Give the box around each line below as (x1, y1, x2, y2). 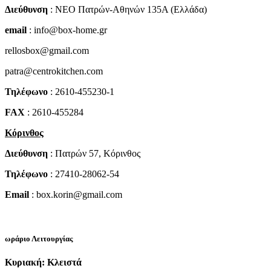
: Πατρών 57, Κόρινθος (48, 148, 140, 158)
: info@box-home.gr (27, 24, 107, 35)
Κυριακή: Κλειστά (5, 257, 82, 268)
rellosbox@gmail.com (5, 45, 89, 56)
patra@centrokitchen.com (5, 65, 103, 76)
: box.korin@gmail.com (29, 189, 122, 200)
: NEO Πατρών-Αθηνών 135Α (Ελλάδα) (48, 4, 207, 15)
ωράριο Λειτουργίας (5, 233, 73, 243)
